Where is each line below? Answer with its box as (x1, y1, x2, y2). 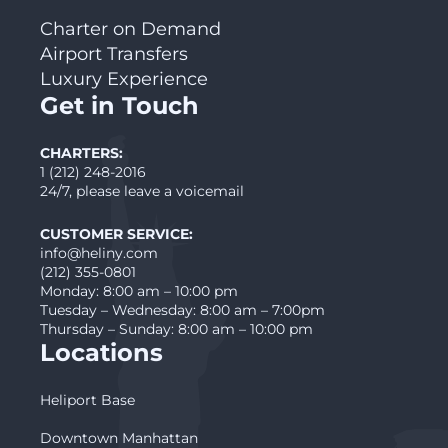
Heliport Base (40, 391, 135, 409)
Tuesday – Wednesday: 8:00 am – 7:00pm (40, 301, 325, 319)
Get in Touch (40, 91, 199, 120)
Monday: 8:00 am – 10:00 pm (40, 282, 238, 300)
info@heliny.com (40, 244, 158, 262)
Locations (40, 338, 163, 367)
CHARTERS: (40, 144, 123, 162)
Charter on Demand (40, 18, 221, 40)
